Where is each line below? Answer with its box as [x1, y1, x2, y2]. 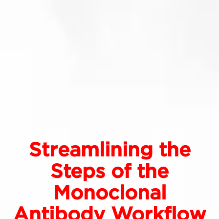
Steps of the [50, 159, 169, 183]
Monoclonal [53, 181, 166, 205]
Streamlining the [28, 138, 191, 162]
